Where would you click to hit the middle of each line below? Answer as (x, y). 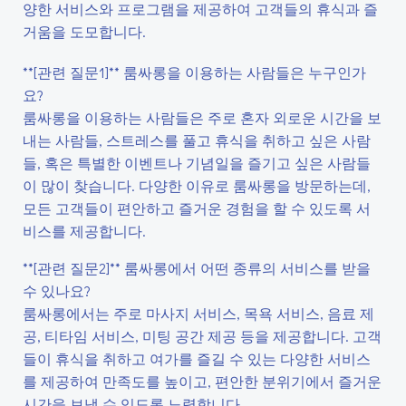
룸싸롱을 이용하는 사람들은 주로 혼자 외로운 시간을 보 (202, 117)
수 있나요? (57, 290)
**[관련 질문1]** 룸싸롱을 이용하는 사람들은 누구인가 (194, 72)
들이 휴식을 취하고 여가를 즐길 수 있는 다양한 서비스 (197, 358)
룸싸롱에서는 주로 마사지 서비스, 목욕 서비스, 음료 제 (198, 313)
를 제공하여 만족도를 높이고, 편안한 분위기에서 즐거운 (202, 381)
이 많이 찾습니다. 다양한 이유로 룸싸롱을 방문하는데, (197, 185)
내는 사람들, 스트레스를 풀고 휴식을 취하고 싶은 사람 (197, 140)
